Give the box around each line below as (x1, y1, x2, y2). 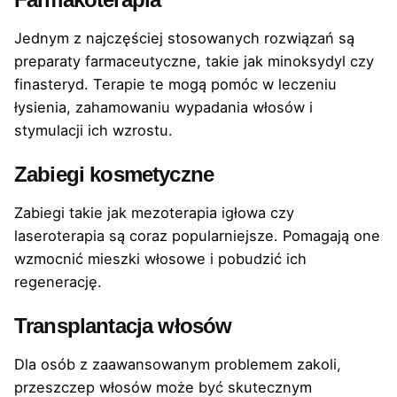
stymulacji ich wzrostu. (14, 121, 173, 139)
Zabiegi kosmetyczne (14, 162, 214, 187)
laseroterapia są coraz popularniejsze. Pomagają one (14, 227, 380, 245)
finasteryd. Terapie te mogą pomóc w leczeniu (14, 75, 337, 93)
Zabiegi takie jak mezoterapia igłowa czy (14, 204, 294, 222)
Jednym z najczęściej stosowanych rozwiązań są (14, 29, 354, 47)
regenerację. (14, 273, 102, 292)
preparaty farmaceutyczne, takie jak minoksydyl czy (14, 52, 374, 70)
